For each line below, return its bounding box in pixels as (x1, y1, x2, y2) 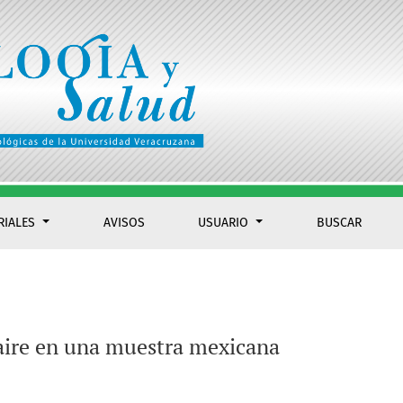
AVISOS (103, 215, 145, 231)
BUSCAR (317, 215, 363, 231)
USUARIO (198, 215, 253, 231)
